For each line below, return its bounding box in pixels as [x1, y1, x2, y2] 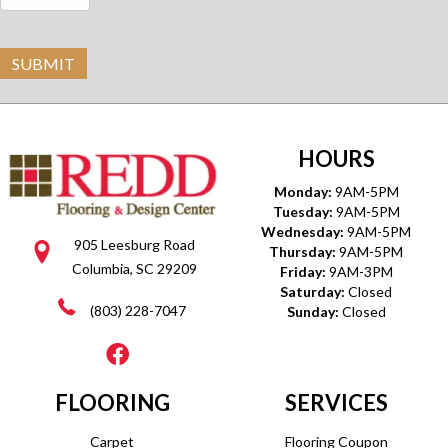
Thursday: [269, 243, 339, 260]
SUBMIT [12, 54, 75, 73]
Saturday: [280, 283, 348, 300]
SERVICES [284, 389, 388, 417]
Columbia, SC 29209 [72, 260, 197, 278]
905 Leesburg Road [74, 236, 195, 254]
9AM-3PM [328, 263, 393, 280]
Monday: [273, 183, 335, 200]
